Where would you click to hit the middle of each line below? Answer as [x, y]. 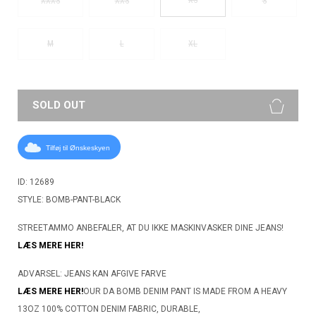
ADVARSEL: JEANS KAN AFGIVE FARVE [92, 273]
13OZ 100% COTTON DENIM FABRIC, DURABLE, [109, 309]
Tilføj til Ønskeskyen [78, 148]
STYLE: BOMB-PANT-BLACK [69, 199]
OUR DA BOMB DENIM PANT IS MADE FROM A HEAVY [185, 291]
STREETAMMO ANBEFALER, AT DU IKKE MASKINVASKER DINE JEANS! [151, 227]
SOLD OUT [59, 105]
